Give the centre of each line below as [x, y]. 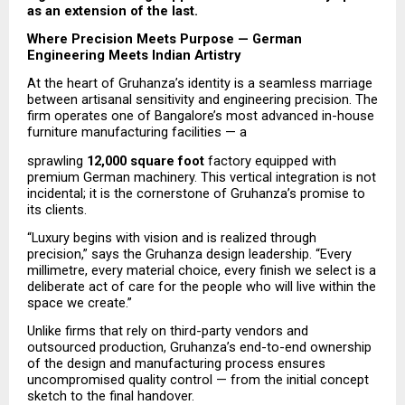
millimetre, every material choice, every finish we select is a [202, 271]
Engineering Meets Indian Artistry [134, 56]
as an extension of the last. [113, 10]
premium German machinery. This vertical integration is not [202, 177]
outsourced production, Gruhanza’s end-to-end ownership [199, 348]
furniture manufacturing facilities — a [137, 132]
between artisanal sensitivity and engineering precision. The [202, 100]
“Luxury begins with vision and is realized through [172, 238]
